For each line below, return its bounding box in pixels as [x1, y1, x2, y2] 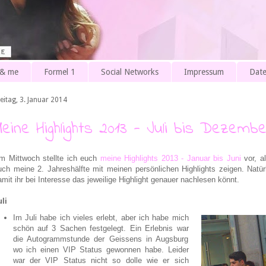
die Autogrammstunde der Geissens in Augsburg [12, 234, 189, 243]
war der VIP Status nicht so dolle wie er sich [12, 255, 189, 265]
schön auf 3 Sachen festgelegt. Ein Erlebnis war [12, 223, 189, 233]
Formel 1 [44, 67, 75, 77]
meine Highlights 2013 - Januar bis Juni [100, 153, 241, 163]
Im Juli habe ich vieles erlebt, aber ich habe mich [12, 213, 189, 222]
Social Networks [101, 67, 159, 77]
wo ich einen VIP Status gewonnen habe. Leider [12, 245, 189, 254]
